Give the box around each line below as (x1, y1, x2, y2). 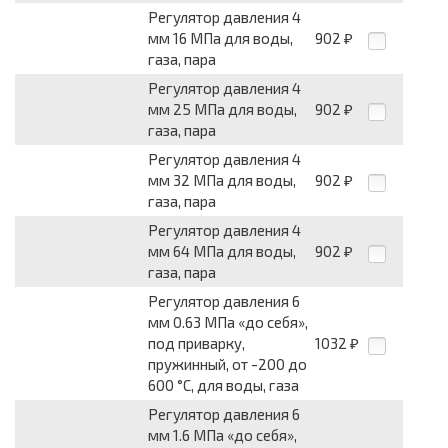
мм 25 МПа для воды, (148, 100, 297, 119)
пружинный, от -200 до (148, 355, 307, 374)
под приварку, (148, 334, 245, 353)
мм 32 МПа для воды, (148, 171, 296, 190)
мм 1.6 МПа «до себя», (148, 426, 297, 445)
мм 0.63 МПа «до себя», (148, 313, 308, 332)
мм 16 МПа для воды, (148, 29, 293, 48)
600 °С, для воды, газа (148, 376, 299, 395)
